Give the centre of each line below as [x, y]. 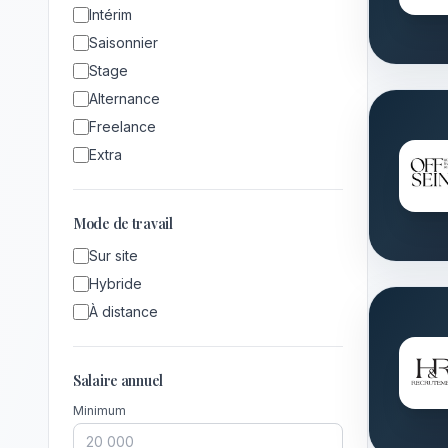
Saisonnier [123, 42]
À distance [123, 311]
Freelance [122, 126]
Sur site [113, 255]
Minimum [99, 410]
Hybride [115, 283]
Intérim [110, 14]
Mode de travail [123, 223]
